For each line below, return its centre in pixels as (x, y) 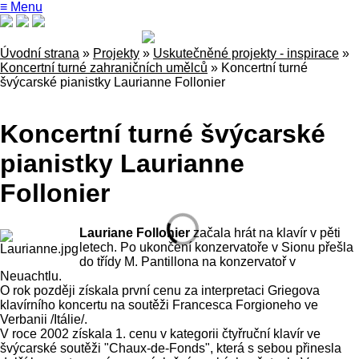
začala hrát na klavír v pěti (265, 232)
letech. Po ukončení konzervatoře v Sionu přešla (216, 247)
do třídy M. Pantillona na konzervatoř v (187, 261)
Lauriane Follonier (134, 232)
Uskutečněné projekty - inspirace (246, 53)
